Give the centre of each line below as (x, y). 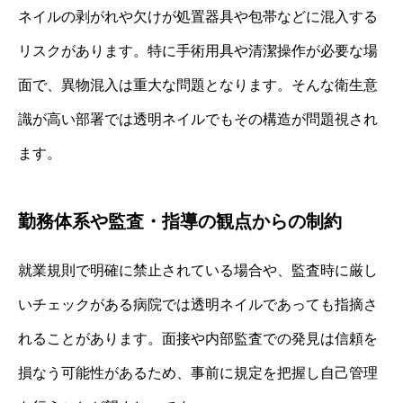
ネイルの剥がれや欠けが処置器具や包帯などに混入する (198, 17)
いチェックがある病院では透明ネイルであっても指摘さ (198, 305)
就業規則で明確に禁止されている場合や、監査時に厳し (198, 271)
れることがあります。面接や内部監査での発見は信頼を (198, 339)
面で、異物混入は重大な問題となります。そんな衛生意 (198, 85)
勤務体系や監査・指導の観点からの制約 (180, 222)
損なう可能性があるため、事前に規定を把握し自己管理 (198, 373)
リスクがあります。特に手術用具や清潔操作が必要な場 (198, 51)
